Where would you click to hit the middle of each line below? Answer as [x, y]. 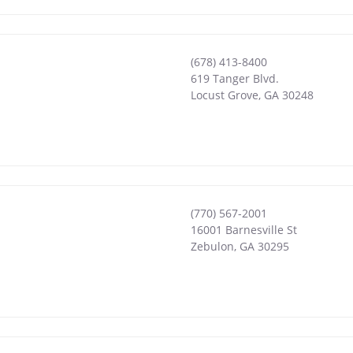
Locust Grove [224, 95]
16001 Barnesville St [243, 229]
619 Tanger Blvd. [234, 78]
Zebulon [212, 246]
